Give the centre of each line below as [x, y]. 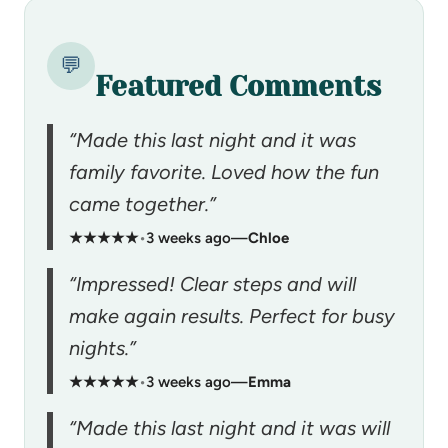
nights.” [102, 347]
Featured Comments [238, 86]
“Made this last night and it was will [229, 427]
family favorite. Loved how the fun [224, 171]
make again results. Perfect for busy [232, 315]
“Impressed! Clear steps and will [212, 283]
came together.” [142, 203]
